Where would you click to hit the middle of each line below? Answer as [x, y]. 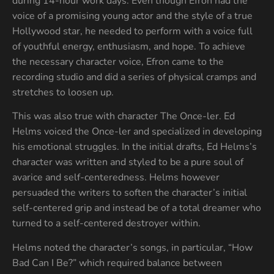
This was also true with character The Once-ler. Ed [124, 117]
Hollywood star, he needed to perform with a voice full [132, 31]
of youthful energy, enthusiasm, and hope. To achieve [129, 46]
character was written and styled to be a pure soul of [128, 162]
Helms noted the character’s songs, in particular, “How [132, 247]
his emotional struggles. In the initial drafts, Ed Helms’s [135, 147]
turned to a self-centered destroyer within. [106, 224]
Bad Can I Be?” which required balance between [117, 263]
